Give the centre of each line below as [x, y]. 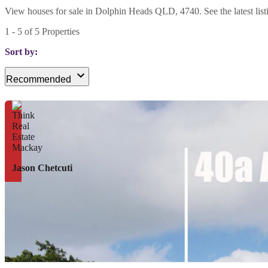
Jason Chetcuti [42, 168]
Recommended [39, 79]
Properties [60, 31]
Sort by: [21, 52]
